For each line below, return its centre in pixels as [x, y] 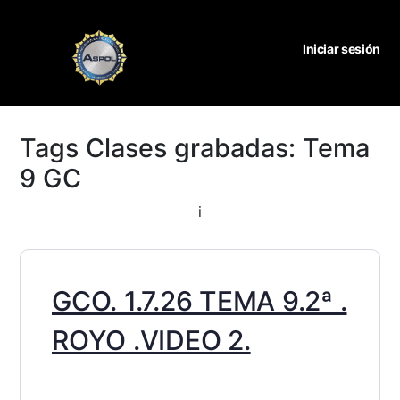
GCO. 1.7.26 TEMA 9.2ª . [200, 301]
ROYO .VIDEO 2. [151, 341]
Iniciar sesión [341, 48]
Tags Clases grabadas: [161, 148]
